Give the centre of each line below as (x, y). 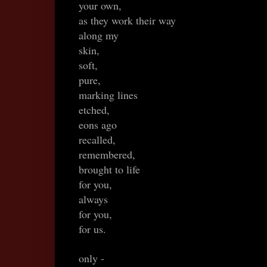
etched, (94, 110)
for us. (92, 229)
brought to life (109, 170)
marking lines (108, 95)
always (93, 199)
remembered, (107, 155)
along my (99, 35)
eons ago (98, 125)
